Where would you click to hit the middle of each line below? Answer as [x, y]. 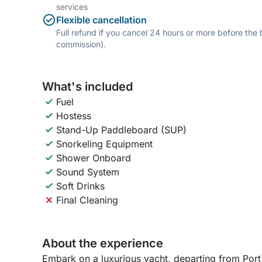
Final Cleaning [87, 200]
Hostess [74, 116]
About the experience [103, 243]
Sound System [88, 172]
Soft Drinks [80, 186]
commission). [81, 44]
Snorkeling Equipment [104, 144]
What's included [87, 87]
